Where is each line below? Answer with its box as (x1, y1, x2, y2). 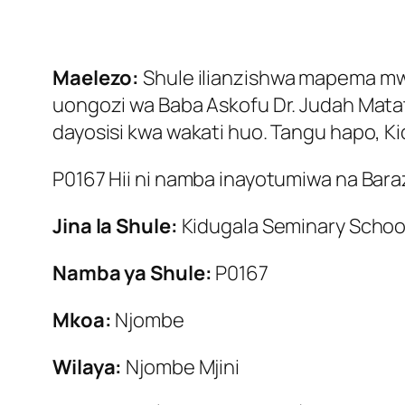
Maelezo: (52, 64, 140, 92)
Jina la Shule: (52, 212, 178, 240)
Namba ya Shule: (52, 259, 212, 287)
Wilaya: (52, 353, 123, 381)
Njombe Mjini (122, 353, 240, 381)
